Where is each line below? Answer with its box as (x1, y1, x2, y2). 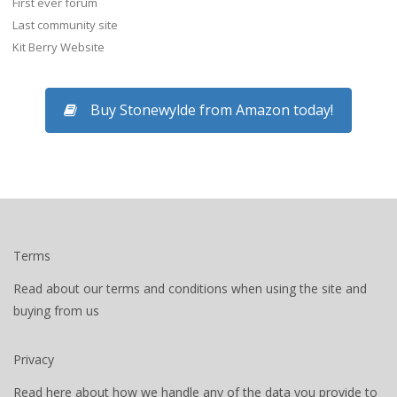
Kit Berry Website (12, 39, 105, 56)
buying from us (13, 301, 99, 319)
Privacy (13, 350, 54, 368)
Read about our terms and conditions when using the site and (13, 279, 367, 297)
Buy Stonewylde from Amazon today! (86, 100, 333, 121)
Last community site (12, 17, 118, 34)
